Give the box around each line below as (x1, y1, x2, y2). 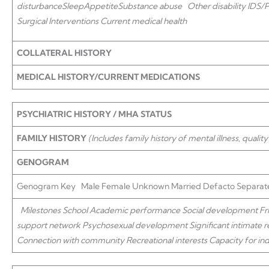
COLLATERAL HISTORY (17, 47, 112, 58)
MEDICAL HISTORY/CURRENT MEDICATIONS (17, 71, 200, 82)
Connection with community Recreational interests (17, 235, 207, 246)
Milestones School (20, 205, 88, 216)
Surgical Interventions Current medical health (17, 16, 187, 26)
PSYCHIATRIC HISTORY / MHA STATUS (17, 109, 172, 119)
